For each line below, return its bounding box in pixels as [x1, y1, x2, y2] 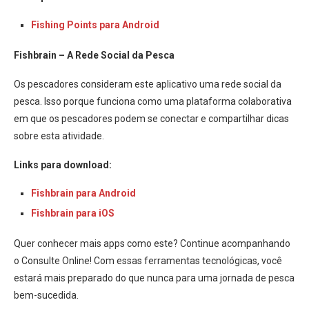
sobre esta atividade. [14, 130, 104, 141]
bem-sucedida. [14, 289, 79, 301]
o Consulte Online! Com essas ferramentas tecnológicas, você [14, 255, 282, 266]
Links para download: [14, 159, 112, 170]
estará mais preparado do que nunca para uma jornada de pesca [14, 272, 295, 283]
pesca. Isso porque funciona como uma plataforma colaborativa [14, 95, 292, 107]
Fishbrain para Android [31, 187, 136, 199]
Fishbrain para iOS [31, 207, 114, 219]
